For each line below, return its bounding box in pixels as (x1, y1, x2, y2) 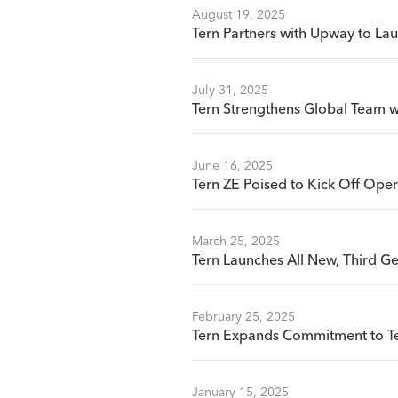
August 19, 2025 (192, 9, 285, 21)
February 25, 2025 (192, 311, 295, 323)
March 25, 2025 (192, 235, 280, 248)
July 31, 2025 (192, 84, 268, 97)
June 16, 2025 (192, 160, 273, 172)
